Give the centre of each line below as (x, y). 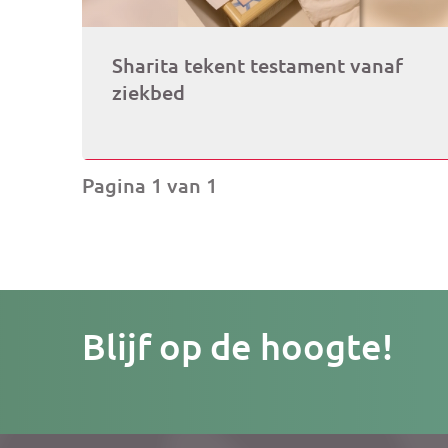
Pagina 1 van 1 (149, 184)
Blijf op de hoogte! (237, 345)
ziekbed (148, 92)
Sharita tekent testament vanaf (257, 65)
